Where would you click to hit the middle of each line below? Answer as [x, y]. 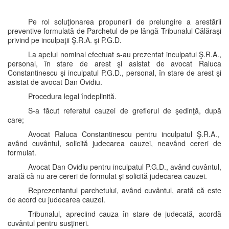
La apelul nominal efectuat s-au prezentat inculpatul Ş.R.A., [125, 54]
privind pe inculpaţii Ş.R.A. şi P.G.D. [65, 40]
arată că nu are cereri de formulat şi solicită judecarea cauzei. [107, 176]
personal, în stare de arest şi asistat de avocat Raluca [114, 63]
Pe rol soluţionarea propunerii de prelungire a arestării [125, 21]
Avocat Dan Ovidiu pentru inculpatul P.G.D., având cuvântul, [125, 167]
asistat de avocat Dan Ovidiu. [55, 82]
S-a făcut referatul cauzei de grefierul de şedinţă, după [125, 110]
